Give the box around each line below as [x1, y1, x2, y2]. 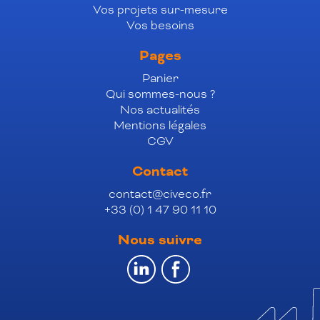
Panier [141, 71, 179, 86]
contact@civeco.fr [109, 186, 211, 202]
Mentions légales [114, 118, 206, 134]
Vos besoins [126, 18, 194, 34]
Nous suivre [118, 231, 202, 250]
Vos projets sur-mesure [92, 2, 228, 18]
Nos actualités [120, 102, 200, 118]
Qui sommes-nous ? [105, 86, 215, 102]
